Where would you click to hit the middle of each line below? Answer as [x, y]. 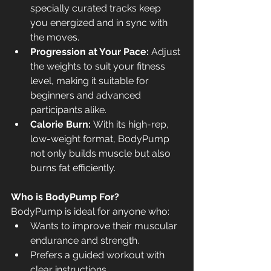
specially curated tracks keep [97, 8]
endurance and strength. [85, 241]
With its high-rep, [131, 125]
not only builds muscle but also [102, 154]
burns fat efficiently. [73, 168]
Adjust [166, 52]
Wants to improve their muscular [105, 226]
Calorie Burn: [60, 125]
